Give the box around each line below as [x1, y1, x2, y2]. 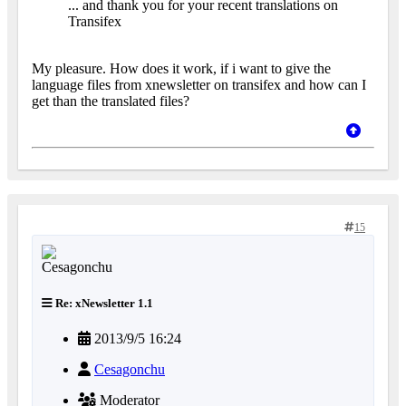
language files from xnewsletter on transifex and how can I [32, 77, 366, 93]
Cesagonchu [94, 361, 165, 377]
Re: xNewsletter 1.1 [53, 295, 153, 310]
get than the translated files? [32, 93, 189, 110]
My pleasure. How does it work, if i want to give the [32, 61, 331, 77]
